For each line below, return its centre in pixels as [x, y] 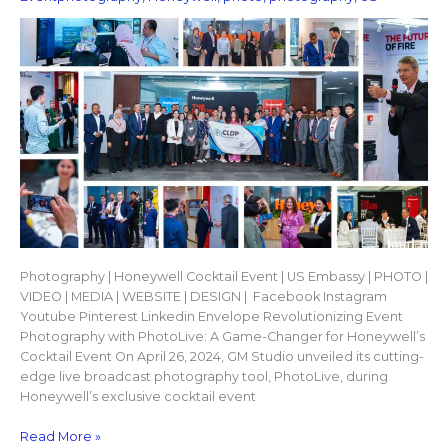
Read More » [60, 436]
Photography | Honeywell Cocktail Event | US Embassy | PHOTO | [223, 277]
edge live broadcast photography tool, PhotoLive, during [203, 377]
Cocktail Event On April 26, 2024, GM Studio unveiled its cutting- [221, 357]
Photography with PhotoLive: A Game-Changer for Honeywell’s [222, 337]
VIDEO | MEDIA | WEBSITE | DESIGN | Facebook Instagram [203, 297]
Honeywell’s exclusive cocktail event [137, 397]
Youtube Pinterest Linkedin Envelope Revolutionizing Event [211, 317]
